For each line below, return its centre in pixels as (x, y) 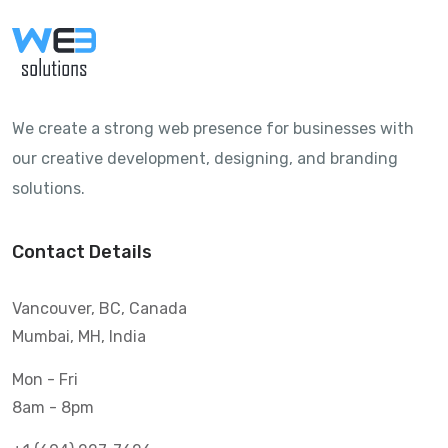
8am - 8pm (53, 407)
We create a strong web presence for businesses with (213, 128)
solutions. (48, 188)
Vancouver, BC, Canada (99, 308)
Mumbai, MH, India (79, 336)
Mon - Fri (45, 379)
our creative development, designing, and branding (205, 158)
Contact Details (82, 251)
